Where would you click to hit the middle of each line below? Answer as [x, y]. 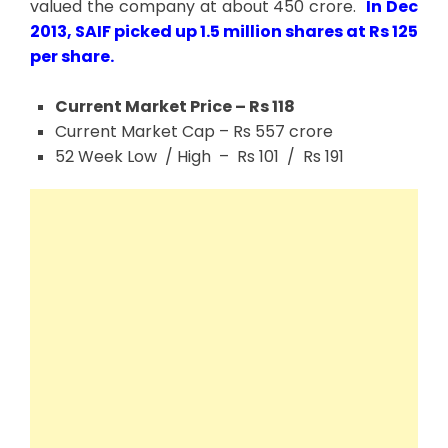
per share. [72, 56]
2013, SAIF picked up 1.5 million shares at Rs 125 [224, 31]
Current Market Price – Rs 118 [175, 106]
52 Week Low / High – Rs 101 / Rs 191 [199, 156]
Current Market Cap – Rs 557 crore [194, 131]
